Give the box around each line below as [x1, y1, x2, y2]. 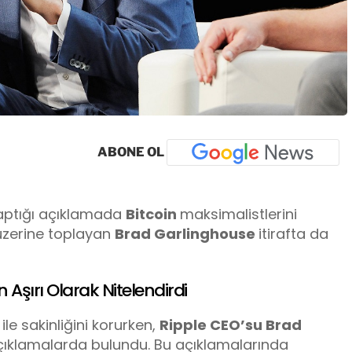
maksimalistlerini [180, 203, 297, 224]
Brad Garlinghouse [115, 223, 258, 244]
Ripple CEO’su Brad [159, 315, 302, 335]
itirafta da [258, 223, 328, 244]
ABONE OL [97, 144, 167, 159]
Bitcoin [126, 203, 180, 224]
